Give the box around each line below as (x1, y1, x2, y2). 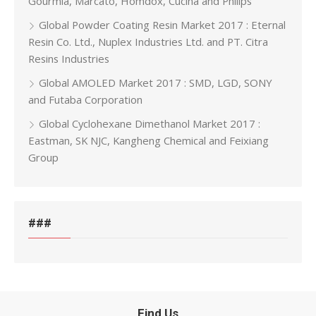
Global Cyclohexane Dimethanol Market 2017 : (39, 116, 260, 131)
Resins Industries (28, 51, 109, 66)
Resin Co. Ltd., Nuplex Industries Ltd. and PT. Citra (28, 35, 268, 49)
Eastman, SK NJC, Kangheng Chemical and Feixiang (28, 133, 269, 148)
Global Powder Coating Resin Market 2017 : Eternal (39, 18, 286, 32)
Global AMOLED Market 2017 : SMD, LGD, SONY (39, 75, 272, 90)
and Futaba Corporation (28, 92, 142, 107)
